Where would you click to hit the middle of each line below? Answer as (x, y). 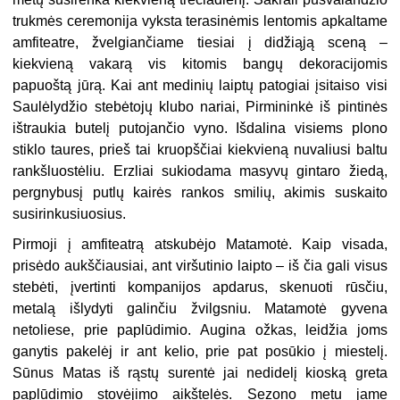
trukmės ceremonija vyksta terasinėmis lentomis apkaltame (200, 21)
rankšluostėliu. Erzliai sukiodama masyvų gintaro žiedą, (200, 171)
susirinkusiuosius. (70, 213)
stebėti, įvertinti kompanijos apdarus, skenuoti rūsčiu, (200, 287)
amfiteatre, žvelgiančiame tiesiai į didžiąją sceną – (200, 42)
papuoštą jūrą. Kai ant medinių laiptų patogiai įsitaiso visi (200, 85)
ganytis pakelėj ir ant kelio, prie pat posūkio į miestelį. (200, 351)
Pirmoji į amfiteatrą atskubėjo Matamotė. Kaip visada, (200, 244)
